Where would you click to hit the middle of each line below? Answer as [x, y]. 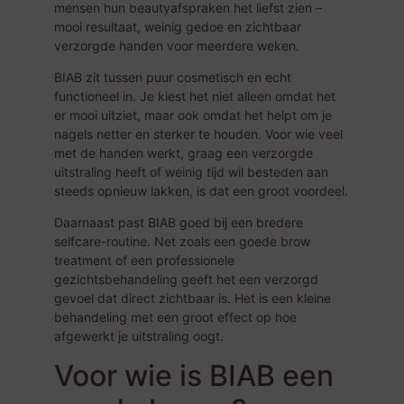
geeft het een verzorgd [248, 280]
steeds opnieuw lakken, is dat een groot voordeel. [201, 191]
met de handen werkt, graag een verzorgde [184, 153]
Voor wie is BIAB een [194, 375]
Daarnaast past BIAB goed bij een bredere [179, 223]
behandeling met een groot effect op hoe [175, 317]
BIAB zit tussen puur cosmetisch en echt [173, 77]
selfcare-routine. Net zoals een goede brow [182, 242]
